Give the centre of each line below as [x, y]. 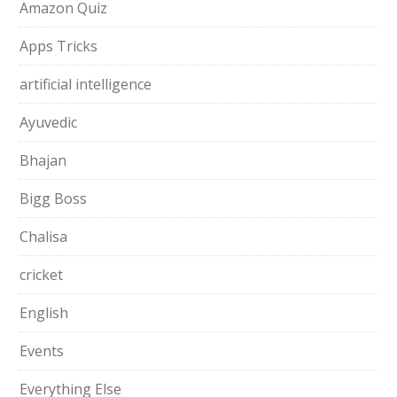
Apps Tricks [59, 46]
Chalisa [44, 237]
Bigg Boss [54, 198]
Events [42, 351]
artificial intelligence [86, 84]
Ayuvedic [49, 122]
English [44, 313]
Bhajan [43, 160]
